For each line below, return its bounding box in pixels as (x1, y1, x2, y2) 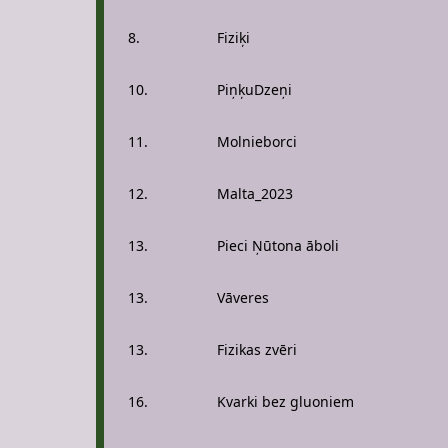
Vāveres (217, 288, 269, 307)
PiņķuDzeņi (217, 80, 292, 99)
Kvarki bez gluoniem (217, 392, 354, 411)
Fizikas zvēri (217, 340, 297, 359)
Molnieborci (217, 132, 297, 151)
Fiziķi (217, 28, 250, 47)
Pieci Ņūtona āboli (217, 236, 339, 255)
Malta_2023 (217, 184, 293, 203)
